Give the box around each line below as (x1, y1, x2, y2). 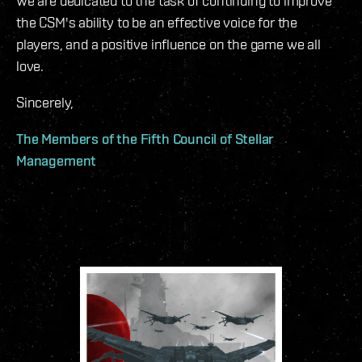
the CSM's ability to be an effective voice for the (16, 14, 298, 32)
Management (16, 152, 97, 170)
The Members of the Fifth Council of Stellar (16, 130, 275, 148)
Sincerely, (16, 94, 74, 112)
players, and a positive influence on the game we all (16, 36, 321, 53)
